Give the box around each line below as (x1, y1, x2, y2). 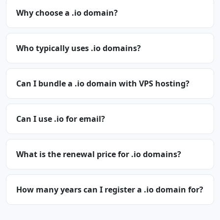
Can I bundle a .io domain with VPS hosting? (16, 78, 190, 89)
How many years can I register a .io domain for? (16, 184, 203, 195)
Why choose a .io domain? (16, 7, 118, 18)
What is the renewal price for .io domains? (16, 149, 181, 160)
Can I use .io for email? (16, 113, 105, 124)
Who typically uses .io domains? (16, 43, 141, 54)
